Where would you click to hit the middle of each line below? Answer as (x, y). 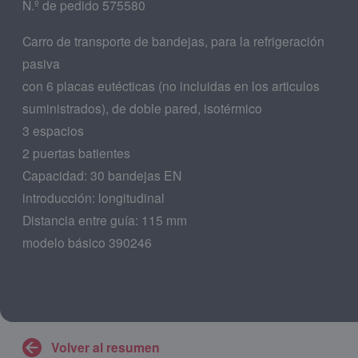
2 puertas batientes (76, 152)
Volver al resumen (105, 347)
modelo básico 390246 (87, 242)
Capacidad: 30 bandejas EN (102, 175)
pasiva (41, 63)
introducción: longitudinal (93, 197)
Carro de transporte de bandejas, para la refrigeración (173, 40)
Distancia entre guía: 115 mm (105, 219)
